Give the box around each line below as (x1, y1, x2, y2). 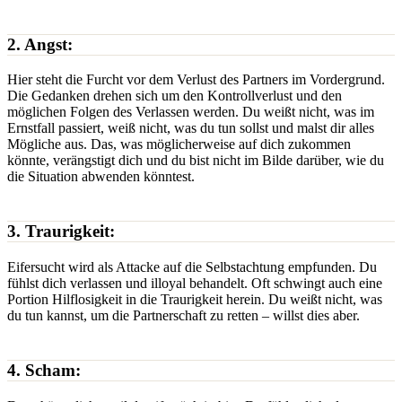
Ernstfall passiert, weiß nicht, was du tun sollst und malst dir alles (7, 120, 374, 136)
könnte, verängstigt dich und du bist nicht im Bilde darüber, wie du (7, 153, 384, 169)
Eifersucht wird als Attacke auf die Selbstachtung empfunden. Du (7, 258, 377, 275)
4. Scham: (7, 360, 81, 380)
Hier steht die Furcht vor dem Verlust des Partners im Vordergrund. (7, 72, 385, 88)
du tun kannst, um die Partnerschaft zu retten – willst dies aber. (7, 307, 360, 323)
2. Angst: (7, 34, 73, 54)
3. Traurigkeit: (7, 222, 115, 241)
